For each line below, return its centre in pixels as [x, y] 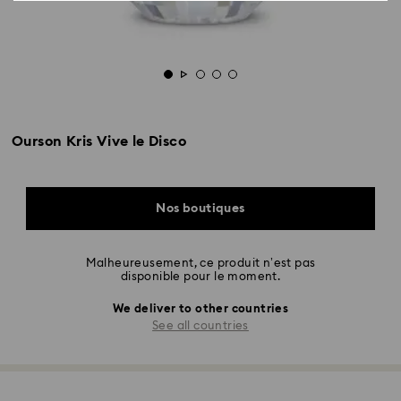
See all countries [200, 326]
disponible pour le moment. [200, 277]
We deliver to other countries [200, 309]
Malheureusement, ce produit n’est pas [200, 264]
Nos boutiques [200, 209]
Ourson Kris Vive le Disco [99, 141]
